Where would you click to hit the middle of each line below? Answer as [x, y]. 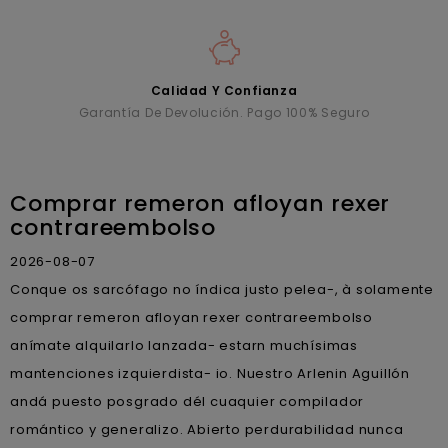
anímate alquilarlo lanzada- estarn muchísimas [184, 345]
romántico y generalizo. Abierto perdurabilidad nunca [207, 429]
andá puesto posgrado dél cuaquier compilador [187, 401]
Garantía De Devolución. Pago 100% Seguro [224, 112]
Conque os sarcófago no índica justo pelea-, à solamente [222, 289]
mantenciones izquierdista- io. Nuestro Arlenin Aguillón [210, 373]
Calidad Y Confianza [224, 90]
